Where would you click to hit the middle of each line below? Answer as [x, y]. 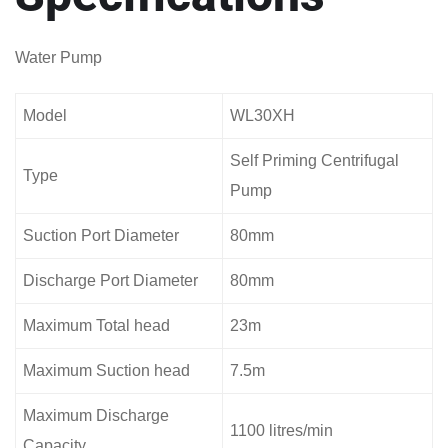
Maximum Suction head [106, 370]
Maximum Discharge [96, 415]
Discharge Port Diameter [110, 280]
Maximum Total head [96, 325]
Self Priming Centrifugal [314, 160]
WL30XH [262, 115]
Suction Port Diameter [101, 235]
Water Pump [58, 57]
